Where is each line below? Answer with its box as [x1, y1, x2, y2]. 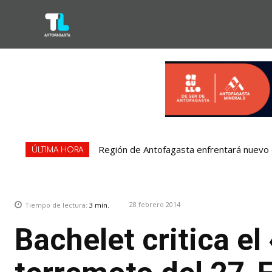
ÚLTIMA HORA [32, 146, 83, 155]
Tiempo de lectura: [25, 200, 89, 210]
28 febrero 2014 [129, 200, 180, 209]
